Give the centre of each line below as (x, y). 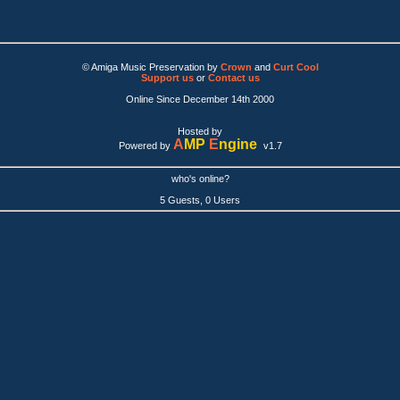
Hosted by (200, 132)
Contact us (233, 78)
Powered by (146, 146)
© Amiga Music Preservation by (151, 67)
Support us (167, 78)
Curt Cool (296, 67)
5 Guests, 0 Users (200, 200)
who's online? (200, 178)
